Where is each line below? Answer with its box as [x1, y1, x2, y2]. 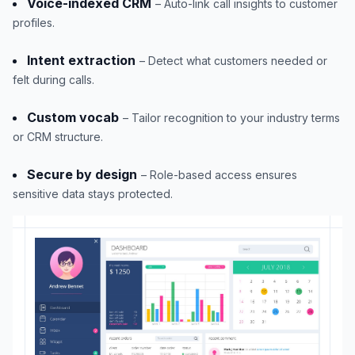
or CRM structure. [13, 129, 103, 143]
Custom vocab [27, 109, 119, 125]
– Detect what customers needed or [139, 53, 327, 67]
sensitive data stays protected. [13, 186, 173, 200]
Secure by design [27, 166, 137, 182]
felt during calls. [13, 72, 94, 86]
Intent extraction [27, 52, 136, 68]
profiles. [13, 15, 55, 29]
